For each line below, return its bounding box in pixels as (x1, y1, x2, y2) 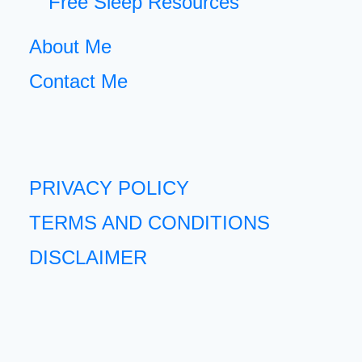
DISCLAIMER (28, 246, 147, 268)
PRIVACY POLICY (28, 177, 189, 200)
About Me (28, 35, 112, 57)
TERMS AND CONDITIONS (28, 212, 270, 234)
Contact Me (28, 69, 128, 92)
